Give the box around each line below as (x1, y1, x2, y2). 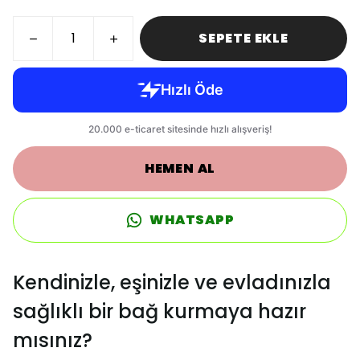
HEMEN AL (144, 159, 216, 178)
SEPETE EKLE (198, 29, 288, 47)
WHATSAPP (149, 211, 235, 229)
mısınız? (13, 327, 92, 354)
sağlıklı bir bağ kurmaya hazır (13, 298, 306, 325)
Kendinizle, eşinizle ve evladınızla (13, 269, 331, 296)
